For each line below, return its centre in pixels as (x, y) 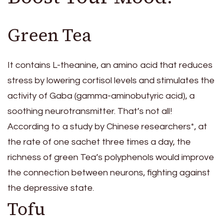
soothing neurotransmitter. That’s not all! (90, 111)
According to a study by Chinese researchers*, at (107, 126)
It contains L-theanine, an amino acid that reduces (110, 65)
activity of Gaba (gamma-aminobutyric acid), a (101, 96)
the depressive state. (51, 188)
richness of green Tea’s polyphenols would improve (111, 157)
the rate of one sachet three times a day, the (99, 142)
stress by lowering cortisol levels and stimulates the (111, 80)
